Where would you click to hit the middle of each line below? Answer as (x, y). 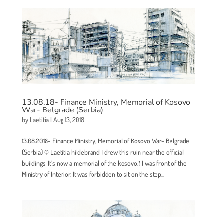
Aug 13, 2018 (69, 119)
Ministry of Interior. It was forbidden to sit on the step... (93, 174)
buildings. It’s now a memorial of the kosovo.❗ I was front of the (104, 163)
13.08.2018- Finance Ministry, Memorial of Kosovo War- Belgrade (105, 140)
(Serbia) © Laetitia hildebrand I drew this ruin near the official (102, 152)
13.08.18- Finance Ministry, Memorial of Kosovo (106, 102)
